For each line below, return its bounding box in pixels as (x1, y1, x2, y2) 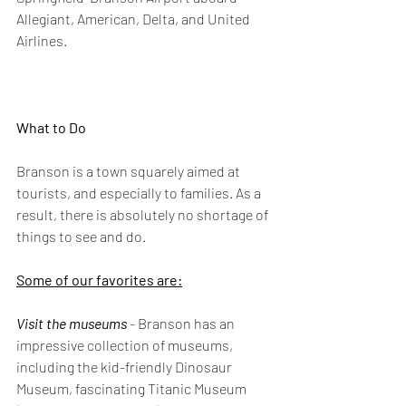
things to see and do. (16, 227, 146, 245)
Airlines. (16, 32, 67, 49)
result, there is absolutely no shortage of (16, 206, 271, 223)
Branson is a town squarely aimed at (16, 162, 243, 179)
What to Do (16, 119, 86, 136)
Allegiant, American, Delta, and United (16, 10, 253, 27)
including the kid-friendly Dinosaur (16, 358, 235, 375)
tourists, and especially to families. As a (16, 184, 264, 201)
